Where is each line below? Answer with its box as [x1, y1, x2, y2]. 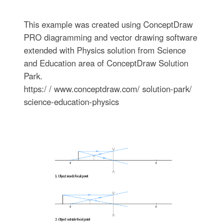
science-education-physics [23, 95, 119, 108]
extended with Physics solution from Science [23, 44, 186, 56]
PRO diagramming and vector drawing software [23, 31, 197, 43]
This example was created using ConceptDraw [23, 18, 193, 30]
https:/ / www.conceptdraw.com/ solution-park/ [23, 82, 192, 95]
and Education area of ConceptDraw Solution [23, 56, 188, 69]
